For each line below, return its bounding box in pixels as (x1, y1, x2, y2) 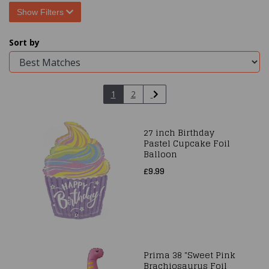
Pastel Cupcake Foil (144, 136, 230, 151)
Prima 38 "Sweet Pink (144, 247, 235, 262)
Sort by (9, 37, 40, 48)
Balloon (144, 147, 177, 162)
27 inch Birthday (144, 125, 214, 140)
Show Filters (17, 7, 66, 17)
